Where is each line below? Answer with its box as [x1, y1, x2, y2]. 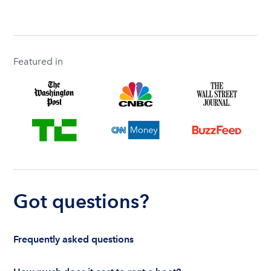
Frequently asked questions [13, 233, 134, 246]
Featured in [13, 55, 64, 67]
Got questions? [13, 189, 150, 214]
